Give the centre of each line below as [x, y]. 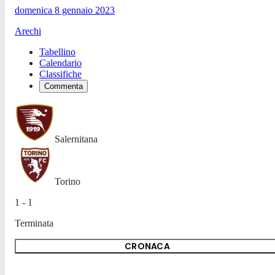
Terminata [34, 223]
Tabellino [57, 52]
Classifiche [60, 74]
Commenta [64, 86]
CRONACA [147, 246]
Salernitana [76, 139]
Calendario [60, 63]
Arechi [28, 31]
